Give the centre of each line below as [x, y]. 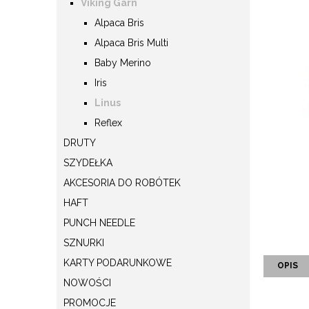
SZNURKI [84, 242]
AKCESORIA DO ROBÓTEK [122, 182]
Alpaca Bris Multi [131, 42]
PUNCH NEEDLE [99, 222]
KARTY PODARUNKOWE [118, 262]
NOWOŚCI [87, 282]
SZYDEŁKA [88, 162]
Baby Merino [123, 62]
